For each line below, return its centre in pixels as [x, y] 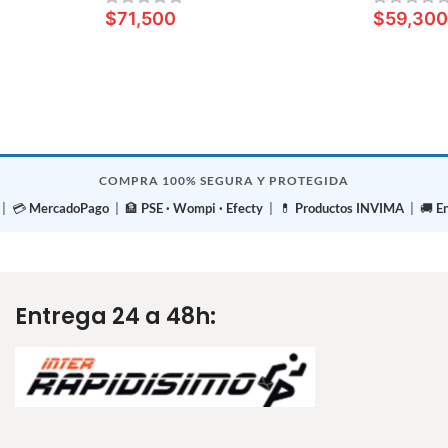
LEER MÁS [150, 51]
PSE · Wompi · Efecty [202, 207]
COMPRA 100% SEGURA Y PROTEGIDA [224, 180]
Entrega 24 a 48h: [115, 316]
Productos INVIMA [349, 207]
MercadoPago [69, 207]
